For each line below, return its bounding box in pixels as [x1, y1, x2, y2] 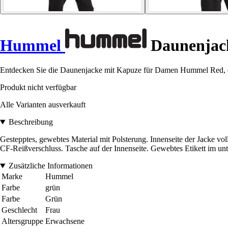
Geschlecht [2, 206, 37, 215]
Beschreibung [8, 118, 53, 127]
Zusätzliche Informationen [8, 161, 93, 170]
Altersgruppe [2, 217, 43, 226]
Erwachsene [45, 217, 84, 226]
